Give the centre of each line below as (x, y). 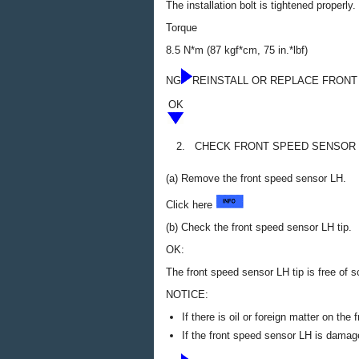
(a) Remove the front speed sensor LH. (256, 178)
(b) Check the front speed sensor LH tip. (259, 227)
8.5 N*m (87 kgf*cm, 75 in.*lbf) (237, 50)
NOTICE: (187, 294)
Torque (182, 28)
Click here (191, 205)
